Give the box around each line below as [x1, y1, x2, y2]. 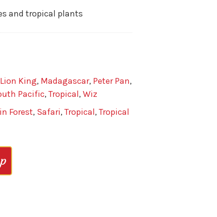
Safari [36, 107, 61, 118]
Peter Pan [93, 76, 130, 87]
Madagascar [40, 76, 89, 87]
